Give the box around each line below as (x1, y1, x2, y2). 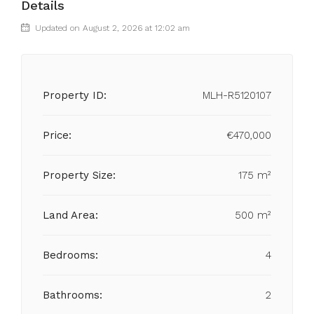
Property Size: (43, 169, 116, 182)
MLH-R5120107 (203, 89, 271, 102)
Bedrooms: (43, 249, 98, 261)
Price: (43, 129, 71, 142)
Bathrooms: (43, 289, 102, 301)
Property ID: (43, 89, 107, 102)
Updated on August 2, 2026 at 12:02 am (32, 23, 190, 33)
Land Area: (43, 209, 99, 221)
